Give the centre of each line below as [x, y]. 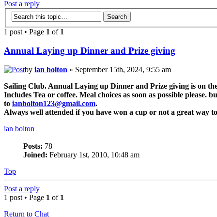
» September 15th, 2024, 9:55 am [119, 69]
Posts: [33, 146]
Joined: [35, 155]
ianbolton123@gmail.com [54, 103]
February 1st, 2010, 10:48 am [93, 155]
